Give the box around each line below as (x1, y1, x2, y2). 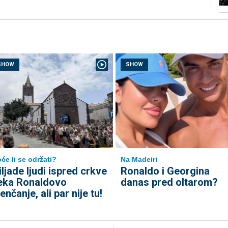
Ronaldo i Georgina (120, 165, 210, 178)
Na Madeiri (120, 155, 157, 164)
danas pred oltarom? (120, 176, 218, 189)
